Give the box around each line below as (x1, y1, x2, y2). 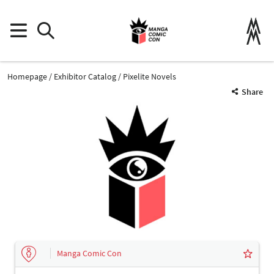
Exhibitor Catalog (54, 70, 116, 82)
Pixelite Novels (123, 70, 176, 82)
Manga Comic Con (57, 248, 122, 259)
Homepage (7, 70, 47, 82)
